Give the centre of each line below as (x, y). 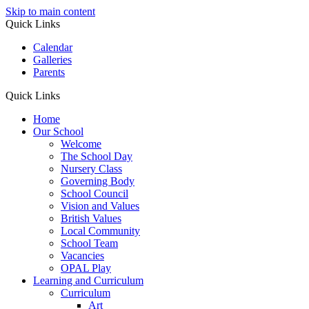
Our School (58, 131)
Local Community (100, 231)
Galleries (52, 60)
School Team (89, 243)
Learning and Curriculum (88, 280)
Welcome (81, 144)
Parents (49, 72)
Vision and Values (100, 206)
